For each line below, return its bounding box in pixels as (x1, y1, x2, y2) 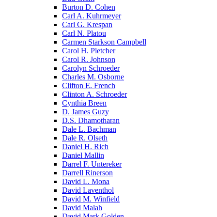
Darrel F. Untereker (62, 159, 122, 168)
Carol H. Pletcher (62, 46, 115, 55)
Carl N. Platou (62, 29, 106, 37)
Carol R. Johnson (62, 55, 115, 63)
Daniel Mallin (62, 151, 104, 159)
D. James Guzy (62, 107, 109, 116)
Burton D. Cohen (62, 2, 115, 11)
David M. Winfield (62, 194, 120, 203)
